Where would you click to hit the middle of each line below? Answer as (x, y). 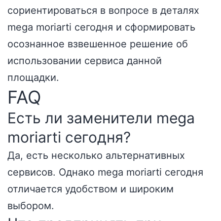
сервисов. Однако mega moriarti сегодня (105, 172)
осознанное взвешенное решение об (98, 44)
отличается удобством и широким (91, 189)
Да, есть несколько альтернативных (96, 155)
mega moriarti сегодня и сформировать (101, 27)
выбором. (31, 206)
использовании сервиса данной (85, 61)
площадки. (33, 77)
